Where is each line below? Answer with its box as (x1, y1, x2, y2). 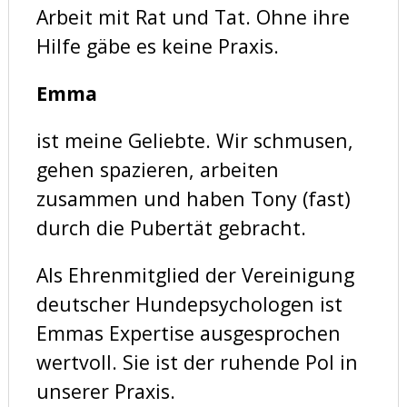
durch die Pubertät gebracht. (35, 213, 306, 241)
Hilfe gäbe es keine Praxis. (35, 32, 279, 59)
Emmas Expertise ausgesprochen (35, 319, 341, 346)
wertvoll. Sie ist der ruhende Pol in (35, 348, 358, 375)
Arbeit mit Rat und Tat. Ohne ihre (35, 3, 350, 30)
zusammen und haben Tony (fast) (35, 184, 351, 212)
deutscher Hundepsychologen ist (35, 290, 342, 317)
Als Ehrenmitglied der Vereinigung (35, 261, 354, 288)
